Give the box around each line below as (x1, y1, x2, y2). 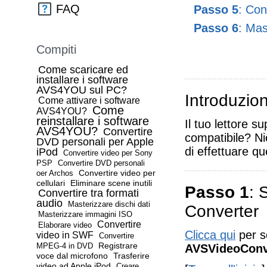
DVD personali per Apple (36, 136, 154, 148)
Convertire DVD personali (58, 159, 145, 167)
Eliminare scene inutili (70, 178, 152, 188)
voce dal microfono (36, 251, 108, 260)
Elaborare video (38, 221, 92, 229)
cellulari (36, 178, 65, 188)
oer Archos (36, 169, 73, 178)
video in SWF (36, 230, 94, 240)
